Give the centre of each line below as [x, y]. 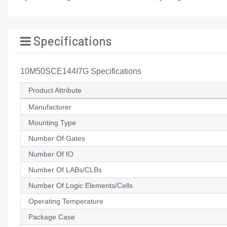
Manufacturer [50, 107]
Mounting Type [52, 123]
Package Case [52, 217]
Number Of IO [51, 154]
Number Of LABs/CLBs [65, 170]
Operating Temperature [66, 201]
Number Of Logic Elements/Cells [81, 186]
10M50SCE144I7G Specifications [81, 71]
